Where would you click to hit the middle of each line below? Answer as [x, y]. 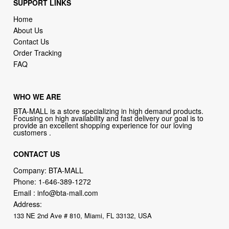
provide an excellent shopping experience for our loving [103, 125]
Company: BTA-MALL [49, 170]
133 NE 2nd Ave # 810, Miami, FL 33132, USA [83, 215]
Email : [26, 192]
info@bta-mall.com [68, 192]
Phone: [26, 181]
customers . [32, 132]
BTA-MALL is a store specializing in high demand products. [109, 111]
